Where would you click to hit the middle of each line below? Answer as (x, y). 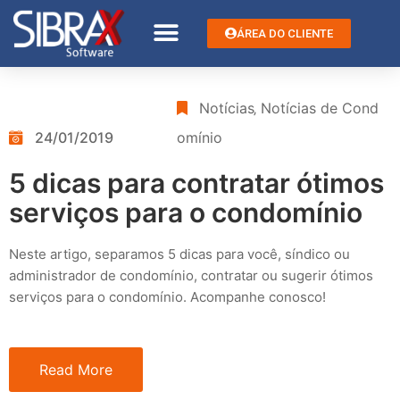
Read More (76, 369)
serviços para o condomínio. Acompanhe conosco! (167, 296)
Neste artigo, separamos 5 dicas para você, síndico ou (179, 254)
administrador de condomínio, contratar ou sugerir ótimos (191, 275)
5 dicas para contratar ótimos (196, 183)
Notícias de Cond (320, 108)
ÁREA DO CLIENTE (285, 33)
